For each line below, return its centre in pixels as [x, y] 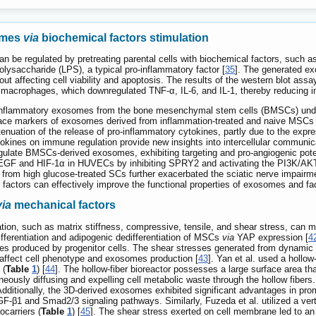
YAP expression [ [271, 237]
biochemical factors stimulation [124, 37]
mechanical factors [63, 205]
